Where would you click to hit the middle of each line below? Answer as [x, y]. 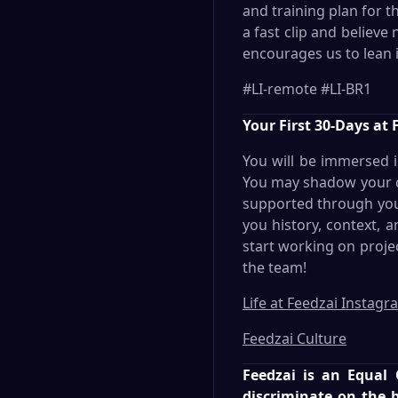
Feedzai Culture [295, 338]
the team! [275, 267]
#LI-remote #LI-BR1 [307, 89]
